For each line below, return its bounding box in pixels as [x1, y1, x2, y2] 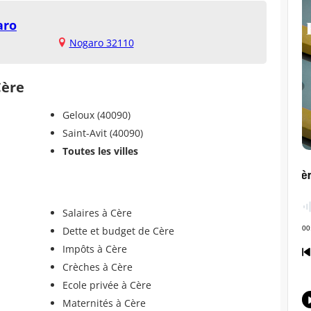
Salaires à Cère [62, 205, 132, 219]
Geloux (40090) [62, 108, 131, 121]
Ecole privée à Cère [62, 278, 151, 292]
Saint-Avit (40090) [62, 126, 143, 140]
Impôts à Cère [62, 242, 127, 255]
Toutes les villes [62, 144, 138, 158]
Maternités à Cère [62, 296, 146, 310]
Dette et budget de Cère [62, 224, 174, 237]
